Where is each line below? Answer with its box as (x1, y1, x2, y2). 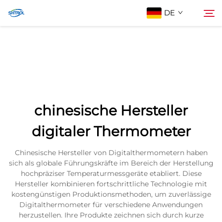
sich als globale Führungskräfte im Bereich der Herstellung (8, 159, 214, 167)
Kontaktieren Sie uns (7, 115, 101, 126)
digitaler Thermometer (31, 123, 191, 140)
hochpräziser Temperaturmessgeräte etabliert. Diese (20, 169, 202, 178)
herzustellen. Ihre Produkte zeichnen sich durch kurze (18, 211, 204, 220)
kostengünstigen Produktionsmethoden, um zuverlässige (11, 190, 211, 199)
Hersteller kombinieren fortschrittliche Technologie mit (15, 179, 207, 188)
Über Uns (7, 55, 49, 66)
